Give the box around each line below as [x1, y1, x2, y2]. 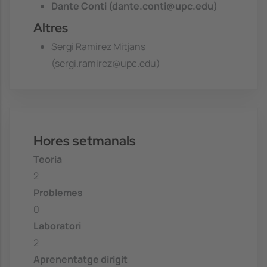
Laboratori [33, 219, 81, 233]
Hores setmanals [33, 131, 136, 150]
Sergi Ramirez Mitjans [51, 39, 145, 53]
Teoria [33, 153, 62, 166]
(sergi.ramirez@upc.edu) [51, 56, 160, 70]
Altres [33, 20, 68, 36]
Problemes [33, 186, 83, 200]
